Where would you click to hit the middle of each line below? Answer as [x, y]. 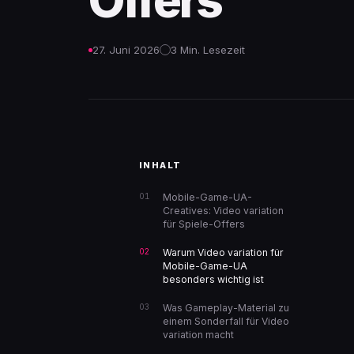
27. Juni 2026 [126, 50]
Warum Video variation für [223, 252]
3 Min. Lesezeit [208, 50]
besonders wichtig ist [213, 279]
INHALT [160, 165]
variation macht [198, 335]
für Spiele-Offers [204, 224]
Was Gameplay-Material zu [226, 308]
